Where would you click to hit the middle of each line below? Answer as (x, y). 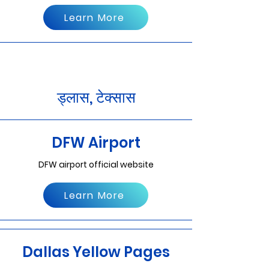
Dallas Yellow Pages (96, 252)
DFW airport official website (96, 165)
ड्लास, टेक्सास (96, 98)
